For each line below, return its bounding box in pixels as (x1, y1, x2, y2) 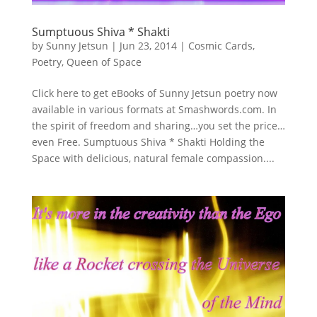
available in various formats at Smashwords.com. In (31, 103, 277, 117)
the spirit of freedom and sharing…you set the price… (31, 119, 285, 133)
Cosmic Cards (188, 39, 253, 53)
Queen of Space (66, 55, 142, 69)
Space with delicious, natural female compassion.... (31, 151, 275, 166)
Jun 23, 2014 (119, 39, 177, 53)
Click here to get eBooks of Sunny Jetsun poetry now (31, 86, 277, 100)
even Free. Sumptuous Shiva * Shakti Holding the (31, 135, 265, 149)
